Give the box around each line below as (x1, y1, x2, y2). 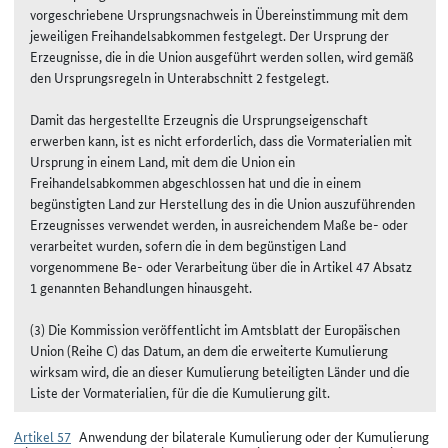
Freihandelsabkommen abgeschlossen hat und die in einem (30, 171, 361, 192)
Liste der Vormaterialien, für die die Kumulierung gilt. (30, 381, 330, 402)
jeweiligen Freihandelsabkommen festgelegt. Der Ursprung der (30, 24, 389, 45)
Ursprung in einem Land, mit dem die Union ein (30, 150, 295, 171)
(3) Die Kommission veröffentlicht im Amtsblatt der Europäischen (30, 318, 400, 339)
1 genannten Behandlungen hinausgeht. (30, 276, 252, 297)
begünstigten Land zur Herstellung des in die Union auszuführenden (30, 192, 415, 213)
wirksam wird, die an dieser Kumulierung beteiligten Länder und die (30, 360, 410, 381)
